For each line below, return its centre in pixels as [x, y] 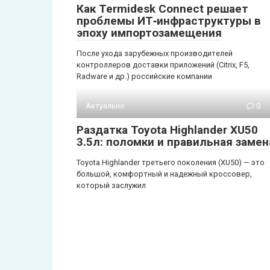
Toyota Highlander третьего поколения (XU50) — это [171, 162]
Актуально [105, 105]
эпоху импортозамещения [149, 33]
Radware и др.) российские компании [144, 76]
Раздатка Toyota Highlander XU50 [167, 130]
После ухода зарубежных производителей [155, 53]
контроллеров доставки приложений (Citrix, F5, [163, 64]
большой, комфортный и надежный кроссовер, [164, 174]
